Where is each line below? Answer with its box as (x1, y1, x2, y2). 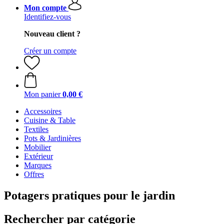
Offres (24, 170, 44, 178)
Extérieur (24, 152, 53, 160)
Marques (24, 161, 51, 169)
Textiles (24, 125, 48, 133)
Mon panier (24, 90, 60, 98)
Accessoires (24, 107, 61, 115)
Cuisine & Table (24, 116, 75, 124)
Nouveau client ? (24, 29, 80, 38)
